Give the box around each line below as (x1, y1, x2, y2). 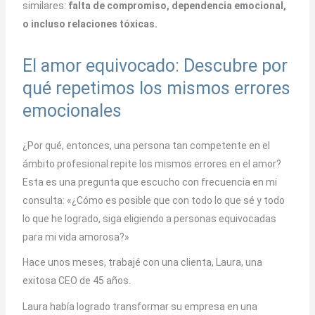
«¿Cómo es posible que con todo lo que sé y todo (66, 194, 285, 206)
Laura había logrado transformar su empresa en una (22, 300, 257, 312)
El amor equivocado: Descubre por (22, 55, 288, 76)
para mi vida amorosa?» (22, 231, 129, 243)
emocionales (22, 100, 122, 121)
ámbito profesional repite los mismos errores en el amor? (22, 157, 281, 169)
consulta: (22, 194, 67, 206)
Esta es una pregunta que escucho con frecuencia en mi (22, 176, 277, 188)
